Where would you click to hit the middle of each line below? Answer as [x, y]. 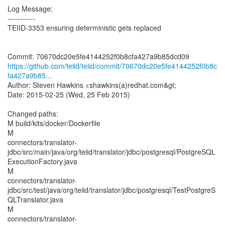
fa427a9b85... [30, 75]
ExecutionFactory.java [42, 161]
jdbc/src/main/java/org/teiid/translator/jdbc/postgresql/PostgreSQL [111, 152]
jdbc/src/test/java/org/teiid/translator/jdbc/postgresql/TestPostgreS [111, 190]
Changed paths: [33, 114]
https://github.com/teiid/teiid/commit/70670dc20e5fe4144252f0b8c [112, 66]
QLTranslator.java [35, 199]
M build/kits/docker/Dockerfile [54, 123]
